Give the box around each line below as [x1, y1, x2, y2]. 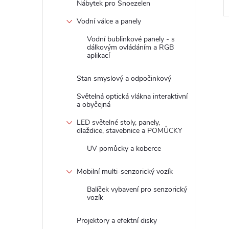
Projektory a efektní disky [77, 216, 157, 225]
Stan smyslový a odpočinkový [77, 74, 171, 83]
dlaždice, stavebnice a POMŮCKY [77, 126, 182, 135]
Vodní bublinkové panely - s [87, 34, 175, 44]
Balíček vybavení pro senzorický [87, 185, 187, 194]
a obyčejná [77, 100, 110, 109]
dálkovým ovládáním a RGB [87, 42, 174, 52]
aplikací [87, 51, 110, 60]
